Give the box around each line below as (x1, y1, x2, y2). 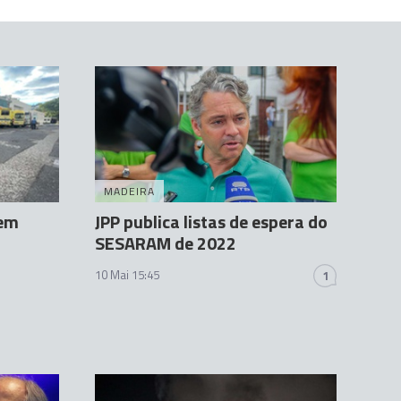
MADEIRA (104, 183, 155, 200)
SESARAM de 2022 (95, 229, 236, 258)
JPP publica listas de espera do (95, 208, 328, 236)
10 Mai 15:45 (95, 266, 159, 285)
